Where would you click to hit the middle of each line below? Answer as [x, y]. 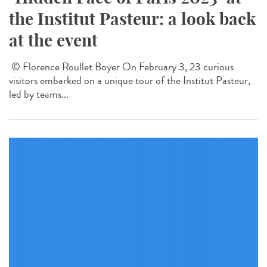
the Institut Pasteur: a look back [132, 18]
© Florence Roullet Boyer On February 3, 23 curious [121, 66]
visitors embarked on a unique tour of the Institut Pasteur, [130, 80]
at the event [53, 40]
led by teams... [39, 94]
